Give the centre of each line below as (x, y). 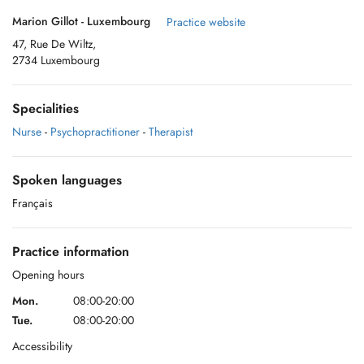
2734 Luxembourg (56, 60)
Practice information (71, 251)
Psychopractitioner (95, 132)
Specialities (45, 108)
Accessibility (42, 346)
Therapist (171, 132)
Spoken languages (67, 180)
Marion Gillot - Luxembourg (81, 21)
